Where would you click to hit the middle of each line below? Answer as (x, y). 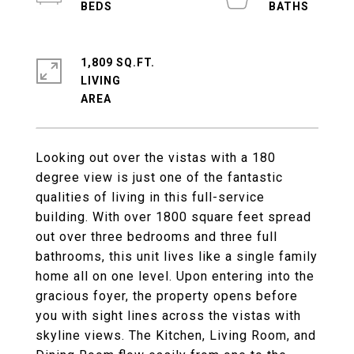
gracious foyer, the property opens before (167, 296)
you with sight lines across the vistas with (168, 316)
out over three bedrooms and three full (156, 237)
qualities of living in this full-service (150, 197)
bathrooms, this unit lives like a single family (177, 256)
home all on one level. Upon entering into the (175, 276)
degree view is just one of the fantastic (159, 177)
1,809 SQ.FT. (118, 62)
